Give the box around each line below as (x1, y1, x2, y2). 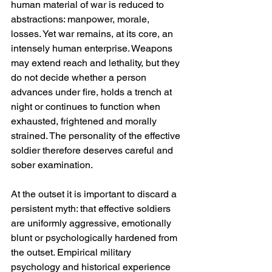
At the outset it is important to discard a (11, 188, 179, 200)
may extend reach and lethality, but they (11, 57, 182, 69)
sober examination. (11, 159, 93, 171)
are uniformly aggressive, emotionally (11, 217, 174, 229)
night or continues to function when (11, 101, 163, 112)
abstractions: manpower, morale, (11, 13, 152, 25)
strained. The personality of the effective (11, 130, 183, 141)
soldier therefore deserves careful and (11, 144, 175, 156)
